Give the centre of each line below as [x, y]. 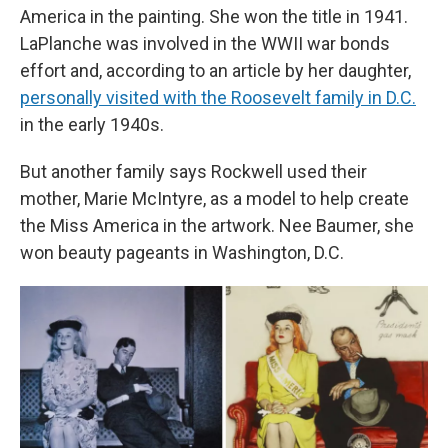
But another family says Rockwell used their [193, 172]
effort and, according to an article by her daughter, [215, 71]
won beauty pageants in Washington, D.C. [182, 253]
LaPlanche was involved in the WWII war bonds [205, 44]
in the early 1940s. [92, 125]
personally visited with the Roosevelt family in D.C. [218, 98]
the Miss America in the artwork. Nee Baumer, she [217, 226]
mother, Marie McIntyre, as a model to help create [214, 199]
